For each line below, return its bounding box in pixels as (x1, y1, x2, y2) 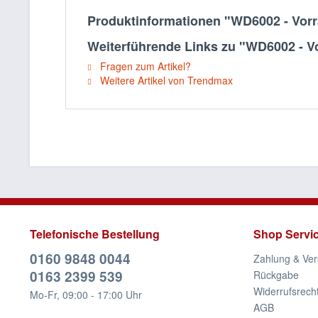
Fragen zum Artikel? (97, 59, 191, 73)
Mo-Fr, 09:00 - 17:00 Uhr (30, 287, 142, 302)
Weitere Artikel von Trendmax (97, 73, 233, 87)
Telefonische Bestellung (30, 226, 160, 242)
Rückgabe (253, 268, 299, 282)
